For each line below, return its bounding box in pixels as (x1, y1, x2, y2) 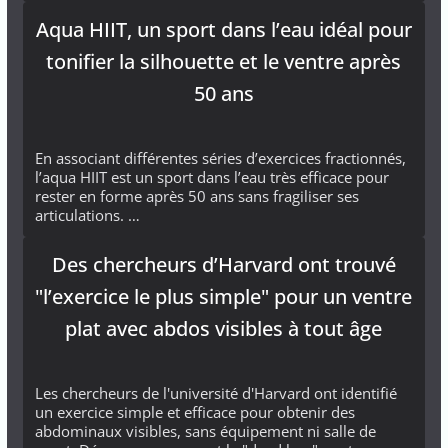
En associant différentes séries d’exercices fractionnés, (34, 147, 406, 168)
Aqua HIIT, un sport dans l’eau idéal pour (35, 15, 412, 43)
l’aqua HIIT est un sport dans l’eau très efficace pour (34, 166, 389, 187)
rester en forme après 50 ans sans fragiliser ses (34, 185, 359, 206)
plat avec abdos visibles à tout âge (65, 314, 383, 342)
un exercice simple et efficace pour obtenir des (34, 401, 355, 422)
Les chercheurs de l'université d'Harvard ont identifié (34, 382, 397, 403)
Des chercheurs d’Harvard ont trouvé (51, 250, 396, 278)
